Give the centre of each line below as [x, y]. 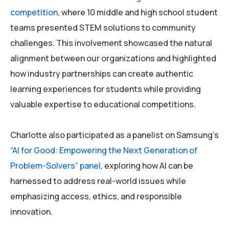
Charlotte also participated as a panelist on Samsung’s [114, 135]
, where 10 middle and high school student [138, 13]
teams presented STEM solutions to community [103, 28]
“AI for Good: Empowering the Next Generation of [104, 151]
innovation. [31, 212]
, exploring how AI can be [147, 166]
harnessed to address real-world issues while [98, 181]
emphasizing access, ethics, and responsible [96, 197]
